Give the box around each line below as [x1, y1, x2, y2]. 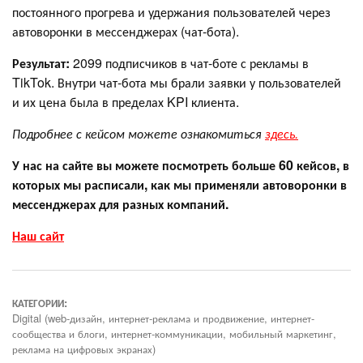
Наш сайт [12, 225, 64, 245]
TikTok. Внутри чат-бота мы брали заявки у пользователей [12, 72, 341, 92]
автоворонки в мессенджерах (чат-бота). [12, 21, 239, 41]
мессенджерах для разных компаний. [12, 194, 228, 213]
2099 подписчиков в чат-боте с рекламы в [73, 53, 309, 72]
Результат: [12, 53, 73, 72]
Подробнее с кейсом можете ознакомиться [12, 123, 265, 143]
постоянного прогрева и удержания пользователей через [12, 2, 331, 21]
